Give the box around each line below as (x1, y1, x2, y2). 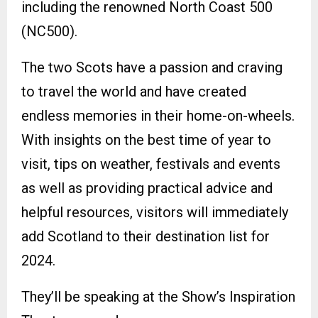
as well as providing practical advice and (21, 179, 273, 197)
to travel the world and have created (21, 82, 246, 100)
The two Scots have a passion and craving (21, 58, 283, 76)
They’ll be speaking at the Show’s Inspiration (21, 287, 295, 305)
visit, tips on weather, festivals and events (21, 155, 280, 172)
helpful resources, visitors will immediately (21, 203, 288, 221)
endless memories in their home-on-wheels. (21, 106, 295, 124)
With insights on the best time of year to (21, 131, 271, 148)
